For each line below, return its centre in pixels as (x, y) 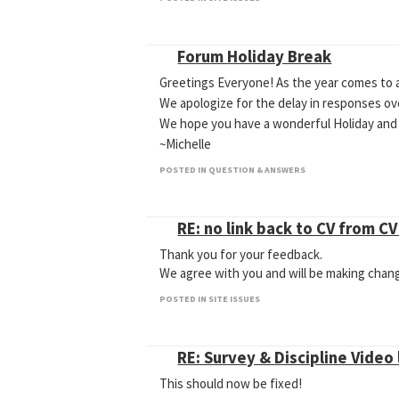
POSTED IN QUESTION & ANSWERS (233, 170)
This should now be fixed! (231, 383)
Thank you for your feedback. (241, 254)
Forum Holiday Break (255, 57)
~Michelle (186, 144)
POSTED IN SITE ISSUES (210, 299)
